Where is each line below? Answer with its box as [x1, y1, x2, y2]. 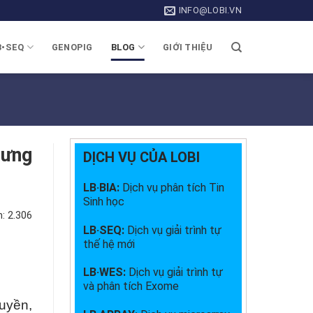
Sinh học [83, 194, 124, 208]
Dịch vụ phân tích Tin [122, 180, 224, 194]
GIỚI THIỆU [163, 41, 213, 52]
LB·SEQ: [83, 223, 127, 237]
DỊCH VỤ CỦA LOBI [83, 149, 200, 166]
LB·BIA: [83, 180, 122, 194]
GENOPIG [51, 41, 93, 52]
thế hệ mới [83, 237, 135, 251]
